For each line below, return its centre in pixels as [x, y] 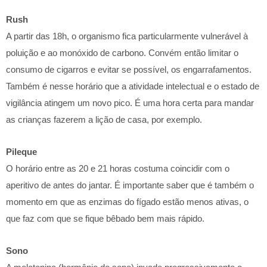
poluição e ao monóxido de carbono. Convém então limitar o [122, 52]
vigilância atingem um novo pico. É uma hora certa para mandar [130, 103]
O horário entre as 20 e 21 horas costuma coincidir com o [118, 168]
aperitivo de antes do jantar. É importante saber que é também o [130, 185]
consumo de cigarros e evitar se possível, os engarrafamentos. [129, 69]
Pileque [21, 152]
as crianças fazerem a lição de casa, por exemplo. [104, 119]
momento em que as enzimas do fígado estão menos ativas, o [127, 202]
